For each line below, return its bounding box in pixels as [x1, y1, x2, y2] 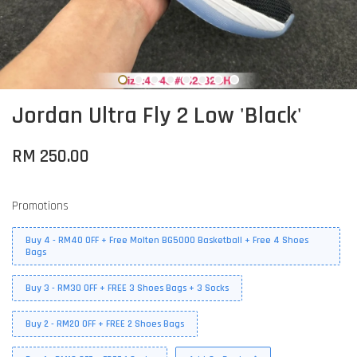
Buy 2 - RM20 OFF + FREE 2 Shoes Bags [25, 318, 184, 330]
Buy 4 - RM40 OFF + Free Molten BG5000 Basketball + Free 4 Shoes [25, 234, 308, 246]
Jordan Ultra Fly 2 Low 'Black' [12, 100, 302, 131]
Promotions [12, 198, 69, 214]
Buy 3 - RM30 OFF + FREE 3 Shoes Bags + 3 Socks [25, 282, 229, 294]
